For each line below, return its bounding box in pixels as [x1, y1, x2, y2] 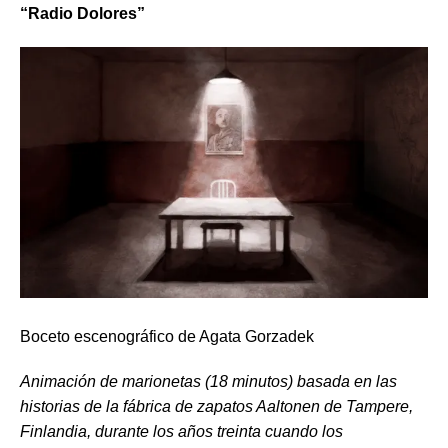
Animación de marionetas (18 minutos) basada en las [20, 372, 397, 390]
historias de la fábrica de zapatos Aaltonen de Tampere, [20, 397, 413, 415]
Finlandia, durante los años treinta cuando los [20, 422, 343, 440]
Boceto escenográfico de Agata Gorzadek [20, 327, 314, 345]
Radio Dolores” [28, 4, 145, 22]
